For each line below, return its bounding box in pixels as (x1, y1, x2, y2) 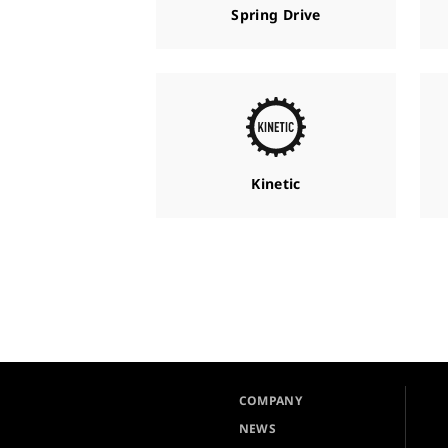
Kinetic (251, 174, 301, 193)
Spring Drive (231, 5, 321, 24)
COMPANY (238, 392, 303, 409)
